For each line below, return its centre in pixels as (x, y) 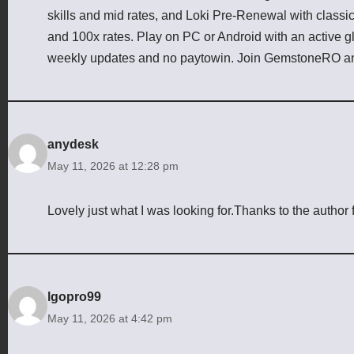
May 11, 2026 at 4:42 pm (110, 318)
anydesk (73, 144)
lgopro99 (74, 296)
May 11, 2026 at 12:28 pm (113, 166)
